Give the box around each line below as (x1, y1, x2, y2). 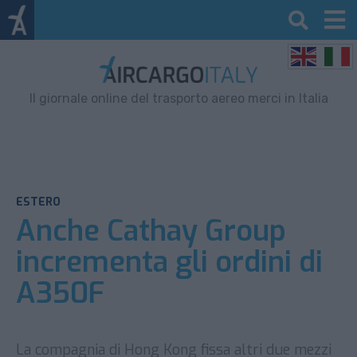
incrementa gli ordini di (16, 242, 323, 281)
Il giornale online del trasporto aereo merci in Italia (29, 90, 328, 106)
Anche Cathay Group (16, 211, 286, 250)
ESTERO (16, 194, 61, 210)
